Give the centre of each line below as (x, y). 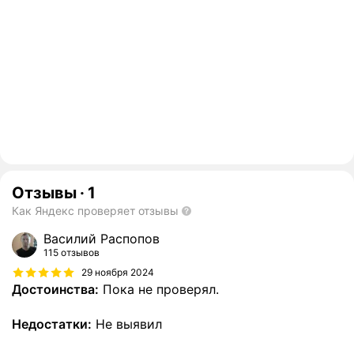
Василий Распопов (102, 239)
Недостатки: (52, 324)
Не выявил (127, 324)
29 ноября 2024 (118, 272)
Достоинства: (55, 290)
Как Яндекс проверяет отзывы (95, 211)
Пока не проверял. (159, 290)
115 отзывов (72, 253)
